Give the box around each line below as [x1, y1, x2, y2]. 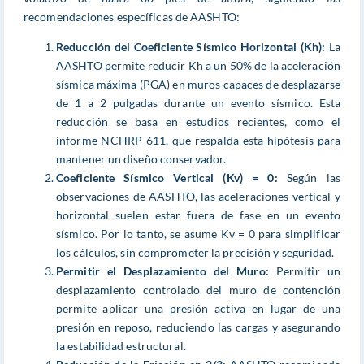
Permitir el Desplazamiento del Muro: [56, 263, 269, 278]
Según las [277, 170, 340, 184]
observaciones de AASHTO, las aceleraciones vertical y [56, 188, 340, 203]
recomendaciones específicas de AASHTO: [24, 9, 240, 24]
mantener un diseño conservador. [56, 151, 227, 166]
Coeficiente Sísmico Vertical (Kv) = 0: [56, 170, 278, 184]
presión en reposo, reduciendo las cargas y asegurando [56, 319, 340, 334]
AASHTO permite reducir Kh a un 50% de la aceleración [56, 58, 340, 72]
